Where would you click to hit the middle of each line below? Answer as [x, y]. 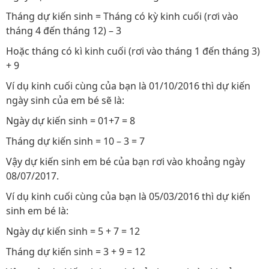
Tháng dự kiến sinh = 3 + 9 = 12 [76, 252]
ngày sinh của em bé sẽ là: [65, 100]
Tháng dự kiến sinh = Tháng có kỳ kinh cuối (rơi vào [122, 16]
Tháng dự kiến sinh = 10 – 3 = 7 [75, 141]
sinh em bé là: [37, 211]
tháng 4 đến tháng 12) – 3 [64, 31]
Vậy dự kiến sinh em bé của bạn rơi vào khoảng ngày [125, 162]
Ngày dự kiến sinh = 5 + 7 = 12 [73, 231]
